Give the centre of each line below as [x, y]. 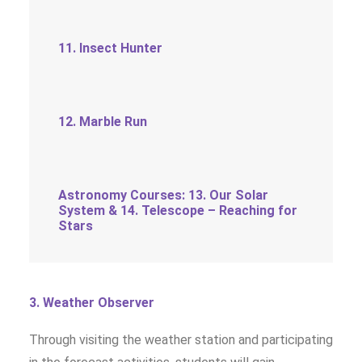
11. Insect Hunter [110, 48]
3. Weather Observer [92, 303]
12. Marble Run [103, 122]
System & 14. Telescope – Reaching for [178, 210]
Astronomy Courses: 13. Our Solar [163, 195]
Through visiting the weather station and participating [181, 340]
